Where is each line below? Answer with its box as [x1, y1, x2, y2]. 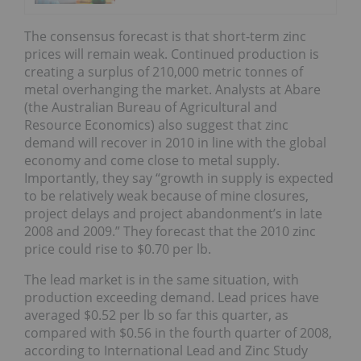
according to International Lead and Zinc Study [24, 341, 308, 359]
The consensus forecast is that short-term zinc [24, 27, 306, 45]
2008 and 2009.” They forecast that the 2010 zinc [24, 222, 316, 240]
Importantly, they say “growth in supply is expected [24, 168, 334, 187]
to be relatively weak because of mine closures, [24, 186, 309, 205]
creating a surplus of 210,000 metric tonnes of [24, 62, 303, 81]
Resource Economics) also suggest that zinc [24, 115, 288, 134]
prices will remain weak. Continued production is [24, 44, 319, 63]
